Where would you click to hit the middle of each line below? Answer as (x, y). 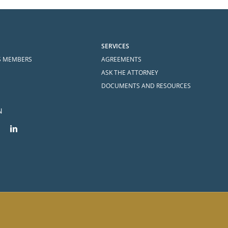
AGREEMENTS (122, 59)
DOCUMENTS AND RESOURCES (146, 86)
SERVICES (116, 46)
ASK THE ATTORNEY (130, 73)
